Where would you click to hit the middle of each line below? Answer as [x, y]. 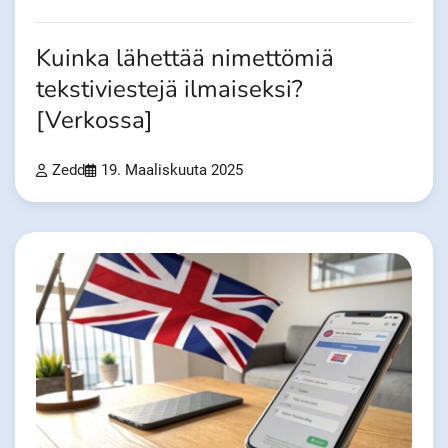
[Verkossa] [94, 120]
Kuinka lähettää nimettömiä [185, 58]
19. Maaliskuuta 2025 [172, 170]
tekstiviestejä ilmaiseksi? [169, 89]
